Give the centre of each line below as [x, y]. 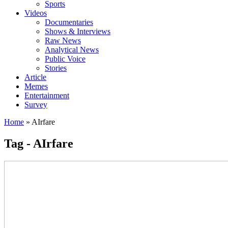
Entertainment [47, 96]
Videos [36, 13]
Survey [36, 105]
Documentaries [69, 22]
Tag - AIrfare [39, 144]
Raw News [63, 41]
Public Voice [65, 59]
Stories [56, 68]
